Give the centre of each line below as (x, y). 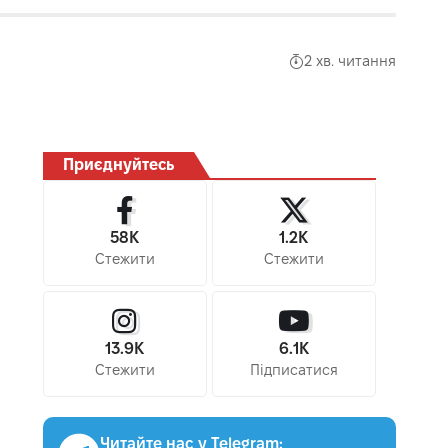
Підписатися (293, 369)
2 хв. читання (350, 61)
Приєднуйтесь (118, 164)
